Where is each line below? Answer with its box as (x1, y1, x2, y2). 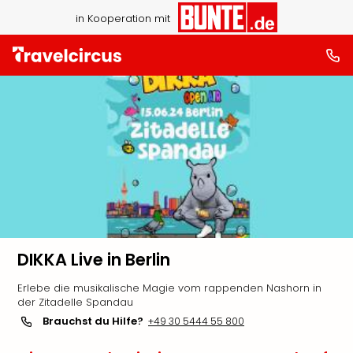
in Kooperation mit (75, 10, 170, 26)
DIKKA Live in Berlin (17, 248, 170, 271)
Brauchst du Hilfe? (43, 314, 143, 329)
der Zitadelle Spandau (17, 295, 133, 310)
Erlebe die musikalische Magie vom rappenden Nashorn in (17, 281, 321, 295)
